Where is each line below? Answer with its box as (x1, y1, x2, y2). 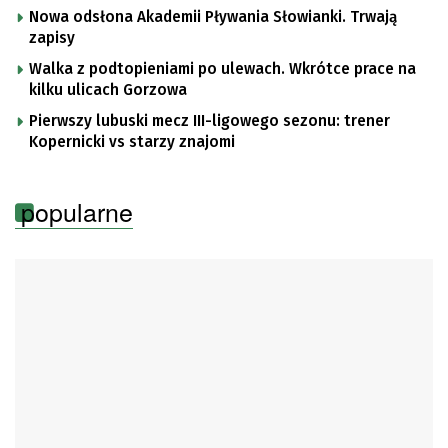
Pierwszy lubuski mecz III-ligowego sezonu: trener (29, 111, 390, 130)
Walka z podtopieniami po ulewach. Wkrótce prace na (29, 59, 416, 78)
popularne (21, 192, 133, 229)
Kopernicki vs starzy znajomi (29, 132, 235, 151)
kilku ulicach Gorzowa (29, 80, 187, 99)
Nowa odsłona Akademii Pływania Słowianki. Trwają (29, 7, 397, 26)
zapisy (29, 28, 75, 47)
